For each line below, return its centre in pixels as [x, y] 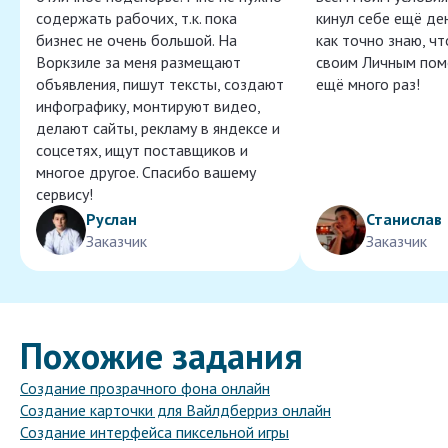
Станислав [404, 219]
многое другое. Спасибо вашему [146, 172]
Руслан [111, 219]
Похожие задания [161, 356]
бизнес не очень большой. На [136, 40]
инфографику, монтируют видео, [148, 106]
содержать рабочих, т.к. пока [136, 18]
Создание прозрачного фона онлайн [145, 388]
